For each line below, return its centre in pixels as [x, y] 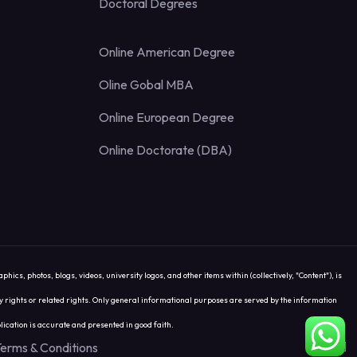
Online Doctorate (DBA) [165, 150]
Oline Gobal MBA [146, 85]
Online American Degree [167, 52]
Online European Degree [167, 118]
